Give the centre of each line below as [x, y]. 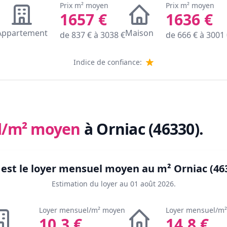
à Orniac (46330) [141, 129]
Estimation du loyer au [90, 184]
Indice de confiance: [108, 62]
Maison [139, 33]
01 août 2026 [152, 184]
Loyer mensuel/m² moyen [82, 210]
